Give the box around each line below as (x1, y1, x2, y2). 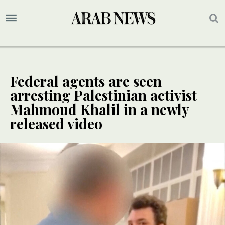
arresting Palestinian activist (10, 86, 197, 105)
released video (10, 114, 102, 133)
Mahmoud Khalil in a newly (10, 100, 189, 119)
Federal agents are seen (10, 72, 162, 91)
